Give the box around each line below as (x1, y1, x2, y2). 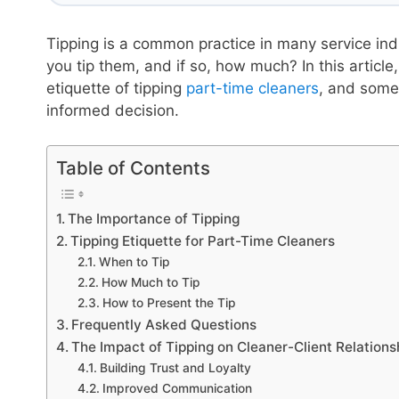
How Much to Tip (101, 274, 200, 289)
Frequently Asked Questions (71, 315, 257, 333)
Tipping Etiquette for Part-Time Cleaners (70, 232, 336, 249)
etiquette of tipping (46, 79, 186, 97)
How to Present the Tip (102, 295, 236, 310)
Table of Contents (56, 156, 210, 179)
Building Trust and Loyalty (99, 360, 251, 375)
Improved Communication (102, 380, 252, 395)
